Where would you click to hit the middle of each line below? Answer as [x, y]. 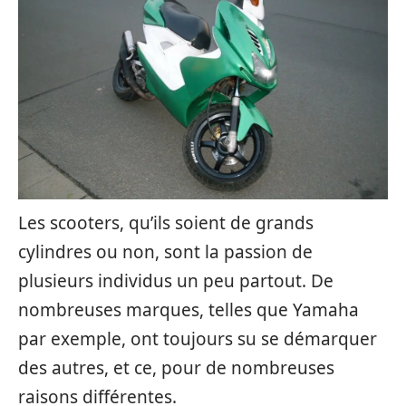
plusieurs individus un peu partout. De [176, 281]
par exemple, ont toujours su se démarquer [198, 339]
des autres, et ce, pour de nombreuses [176, 368]
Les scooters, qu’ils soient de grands [166, 223]
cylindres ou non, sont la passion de [165, 252]
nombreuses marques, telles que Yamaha [188, 310]
